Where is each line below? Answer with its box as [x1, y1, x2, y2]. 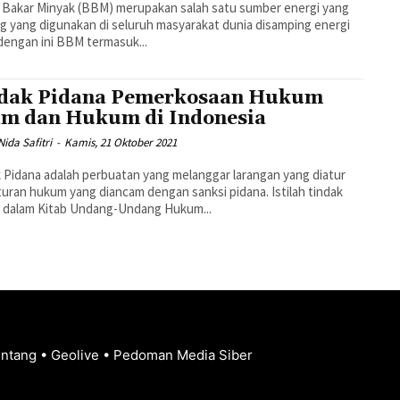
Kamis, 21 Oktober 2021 [64, 135, 178, 151]
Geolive [50, 346, 103, 364]
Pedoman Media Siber [112, 346, 253, 364]
